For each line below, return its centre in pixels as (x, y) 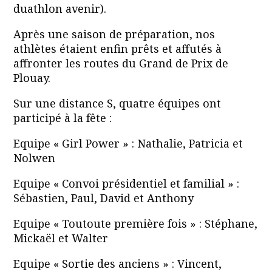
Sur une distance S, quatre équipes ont (117, 104)
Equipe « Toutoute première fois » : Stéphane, (135, 224)
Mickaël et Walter (60, 238)
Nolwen (34, 158)
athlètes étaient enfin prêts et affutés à (117, 49)
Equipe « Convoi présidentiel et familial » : (126, 184)
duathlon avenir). (59, 9)
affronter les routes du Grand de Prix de (121, 63)
